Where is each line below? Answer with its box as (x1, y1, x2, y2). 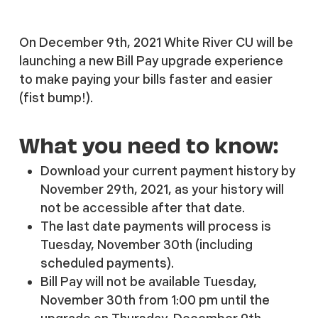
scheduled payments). (40, 256, 174, 270)
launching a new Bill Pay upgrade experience (18, 53, 283, 68)
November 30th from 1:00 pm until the (40, 292, 270, 307)
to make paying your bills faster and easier (18, 72, 273, 87)
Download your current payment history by (40, 163, 295, 178)
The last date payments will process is (40, 219, 271, 234)
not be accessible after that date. (40, 200, 245, 215)
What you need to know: (18, 134, 278, 155)
